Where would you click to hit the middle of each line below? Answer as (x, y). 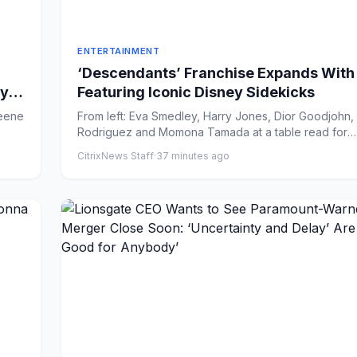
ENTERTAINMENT (119, 51)
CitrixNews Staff (116, 156)
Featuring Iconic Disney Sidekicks (196, 92)
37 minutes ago (193, 156)
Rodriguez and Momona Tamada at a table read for (212, 132)
